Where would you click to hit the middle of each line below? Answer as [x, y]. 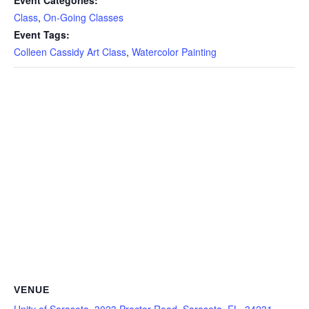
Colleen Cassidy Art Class [70, 52]
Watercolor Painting [174, 52]
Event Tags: [42, 35]
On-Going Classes [83, 18]
